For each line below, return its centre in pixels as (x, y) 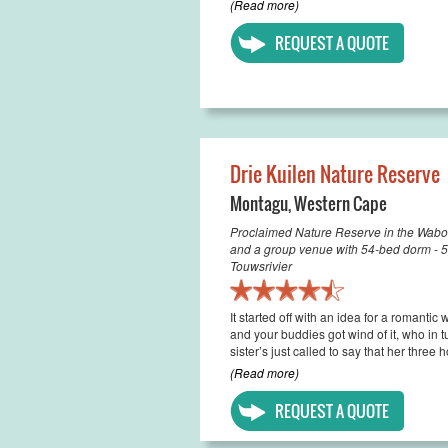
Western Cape (340, 203)
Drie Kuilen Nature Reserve (334, 174)
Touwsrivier (260, 265)
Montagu (258, 203)
